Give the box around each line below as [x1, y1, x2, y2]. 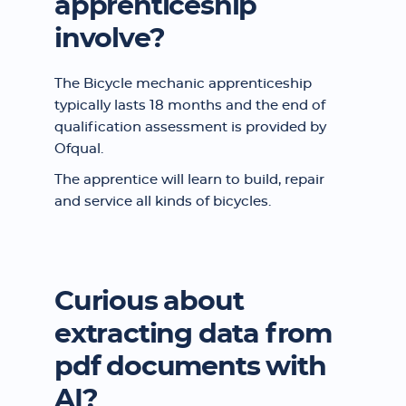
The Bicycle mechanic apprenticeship [54, 77, 312, 91]
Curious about [54, 288, 244, 315]
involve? [54, 25, 165, 53]
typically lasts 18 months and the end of [54, 99, 325, 112]
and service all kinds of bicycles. [54, 195, 271, 208]
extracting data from [54, 321, 332, 348]
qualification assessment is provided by [54, 121, 326, 134]
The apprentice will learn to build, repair [54, 173, 324, 187]
